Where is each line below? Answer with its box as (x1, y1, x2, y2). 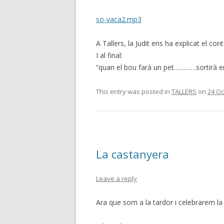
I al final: (96, 50, 122, 60)
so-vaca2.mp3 (96, 14, 141, 24)
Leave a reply (96, 174, 137, 183)
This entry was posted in (96, 87, 171, 96)
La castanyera (96, 146, 169, 161)
